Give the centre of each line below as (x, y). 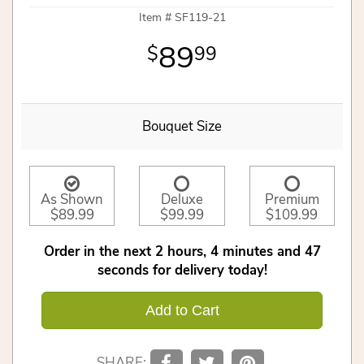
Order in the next (97, 252)
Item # (156, 17)
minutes (247, 252)
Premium (292, 200)
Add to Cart (182, 311)
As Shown (72, 200)
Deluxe (182, 200)
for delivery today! (210, 271)
